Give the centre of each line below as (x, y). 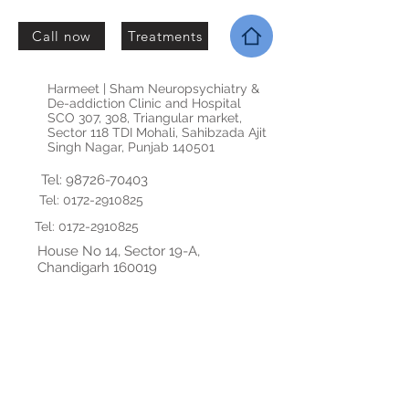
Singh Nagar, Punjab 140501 (131, 147)
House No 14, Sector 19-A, (119, 251)
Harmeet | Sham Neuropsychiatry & (153, 89)
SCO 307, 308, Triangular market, (145, 118)
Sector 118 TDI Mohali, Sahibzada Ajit (157, 132)
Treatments (165, 36)
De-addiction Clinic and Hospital (144, 103)
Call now (62, 36)
